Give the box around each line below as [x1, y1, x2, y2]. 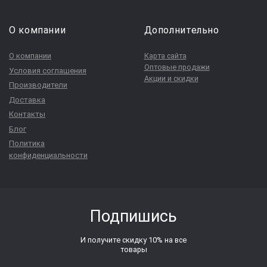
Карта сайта [144, 51, 187, 61]
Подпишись [90, 206, 177, 226]
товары [120, 244, 147, 254]
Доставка [9, 95, 45, 104]
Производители [9, 80, 67, 90]
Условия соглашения [9, 66, 86, 75]
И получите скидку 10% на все [80, 235, 187, 244]
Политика [9, 139, 45, 148]
